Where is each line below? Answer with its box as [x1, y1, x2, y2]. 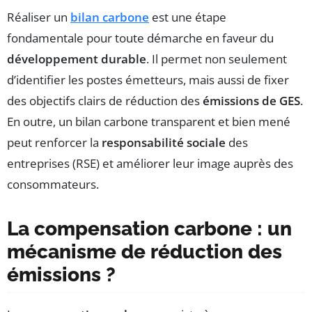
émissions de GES [203, 93, 300, 109]
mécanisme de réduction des [7, 240, 282, 264]
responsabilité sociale [102, 134, 226, 151]
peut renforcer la [7, 134, 102, 151]
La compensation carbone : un [7, 217, 292, 241]
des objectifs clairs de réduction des [7, 93, 203, 109]
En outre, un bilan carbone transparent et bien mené [7, 114, 290, 130]
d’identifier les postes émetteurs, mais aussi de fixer [7, 72, 289, 88]
